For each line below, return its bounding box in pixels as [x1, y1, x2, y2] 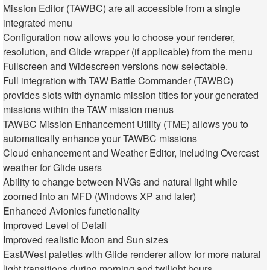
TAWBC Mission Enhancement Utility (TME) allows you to [3, 117, 248, 131]
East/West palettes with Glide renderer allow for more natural [3, 247, 261, 262]
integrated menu [3, 16, 72, 30]
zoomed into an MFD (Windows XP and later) [3, 189, 196, 204]
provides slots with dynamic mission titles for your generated [3, 88, 259, 102]
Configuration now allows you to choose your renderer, [3, 30, 235, 45]
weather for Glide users [3, 160, 102, 175]
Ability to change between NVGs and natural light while [3, 175, 237, 189]
